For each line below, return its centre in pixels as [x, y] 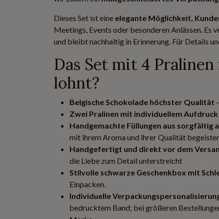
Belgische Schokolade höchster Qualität [142, 102]
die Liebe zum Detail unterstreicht [126, 161]
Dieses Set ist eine [84, 18]
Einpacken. [88, 184]
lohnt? [77, 83]
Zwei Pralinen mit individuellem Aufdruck [144, 114]
